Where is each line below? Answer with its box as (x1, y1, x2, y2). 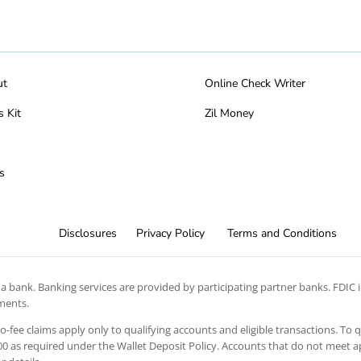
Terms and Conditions (226, 226, 337, 242)
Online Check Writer (204, 76, 305, 91)
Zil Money (204, 106, 254, 121)
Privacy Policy (135, 226, 205, 242)
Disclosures (58, 226, 117, 242)
